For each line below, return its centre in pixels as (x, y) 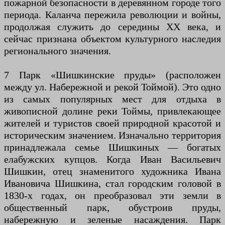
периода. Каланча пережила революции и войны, (113, 15)
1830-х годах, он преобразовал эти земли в (113, 195)
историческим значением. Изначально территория (113, 135)
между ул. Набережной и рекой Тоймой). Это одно (113, 87)
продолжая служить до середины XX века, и (113, 27)
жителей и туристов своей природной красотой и (113, 123)
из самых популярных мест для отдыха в (113, 99)
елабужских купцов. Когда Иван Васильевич (113, 159)
